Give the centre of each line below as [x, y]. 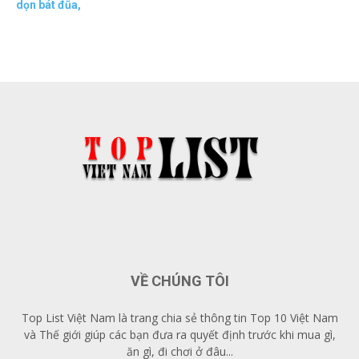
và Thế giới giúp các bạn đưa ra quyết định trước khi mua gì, [179, 335]
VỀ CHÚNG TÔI [179, 281]
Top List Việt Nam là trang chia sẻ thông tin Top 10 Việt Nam [179, 318]
